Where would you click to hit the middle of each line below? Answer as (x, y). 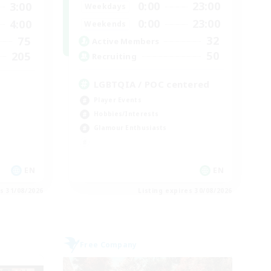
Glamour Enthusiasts (130, 128)
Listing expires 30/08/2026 (185, 190)
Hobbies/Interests (126, 114)
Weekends (105, 24)
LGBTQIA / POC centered (152, 84)
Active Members (126, 41)
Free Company (109, 244)
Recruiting (114, 56)
